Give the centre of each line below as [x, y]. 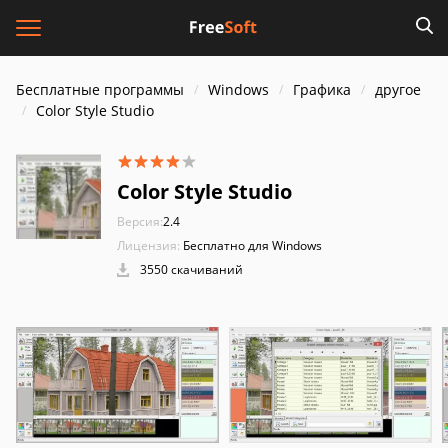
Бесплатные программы [100, 89]
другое [398, 89]
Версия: [140, 221]
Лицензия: [148, 245]
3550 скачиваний [190, 269]
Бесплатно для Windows [252, 245]
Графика [322, 89]
